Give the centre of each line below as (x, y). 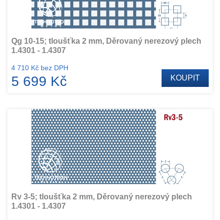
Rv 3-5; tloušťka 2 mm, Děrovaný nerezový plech (102, 197)
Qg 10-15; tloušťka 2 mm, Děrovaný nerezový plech (106, 41)
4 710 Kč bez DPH (40, 68)
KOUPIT (185, 78)
